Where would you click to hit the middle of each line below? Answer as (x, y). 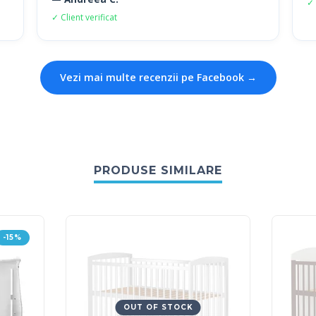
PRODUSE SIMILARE (158, 170)
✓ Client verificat (84, 17)
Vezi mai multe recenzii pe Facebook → (158, 77)
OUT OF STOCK (158, 307)
